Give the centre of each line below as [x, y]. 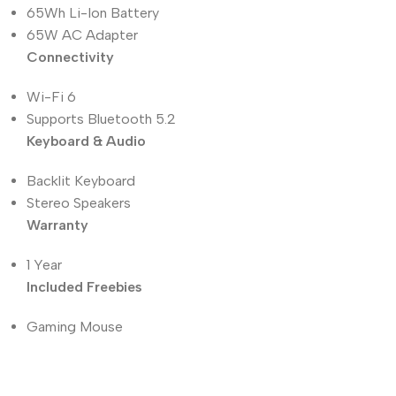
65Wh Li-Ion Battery [93, 12]
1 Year [44, 264]
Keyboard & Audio [86, 141]
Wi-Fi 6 [51, 96]
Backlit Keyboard [81, 180]
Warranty [57, 225]
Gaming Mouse [75, 326]
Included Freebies [84, 286]
